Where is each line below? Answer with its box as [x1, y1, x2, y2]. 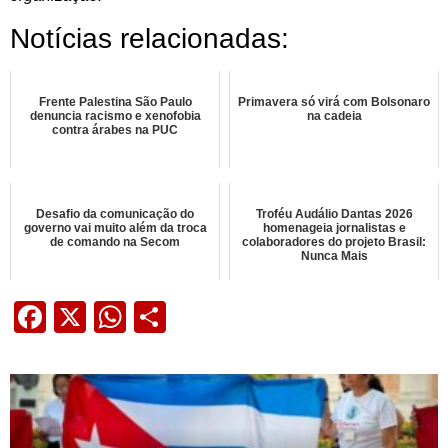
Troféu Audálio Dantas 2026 [255, 207, 413, 222]
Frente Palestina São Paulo [38, 95, 192, 110]
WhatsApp [126, 299, 274, 336]
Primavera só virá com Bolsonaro [238, 95, 430, 110]
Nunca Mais [300, 249, 368, 264]
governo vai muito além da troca [23, 221, 207, 236]
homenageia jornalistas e [262, 221, 406, 236]
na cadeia [306, 109, 362, 124]
